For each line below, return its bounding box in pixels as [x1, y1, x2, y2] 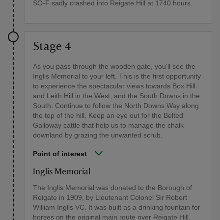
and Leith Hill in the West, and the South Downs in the [33, 92, 200, 100]
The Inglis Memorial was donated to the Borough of [33, 184, 192, 192]
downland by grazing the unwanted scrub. [33, 131, 163, 139]
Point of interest [33, 150, 87, 158]
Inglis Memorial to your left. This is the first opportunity [33, 72, 201, 81]
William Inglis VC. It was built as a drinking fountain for [33, 203, 200, 212]
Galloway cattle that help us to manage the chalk [33, 121, 184, 130]
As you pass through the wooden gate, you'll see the [33, 62, 195, 71]
